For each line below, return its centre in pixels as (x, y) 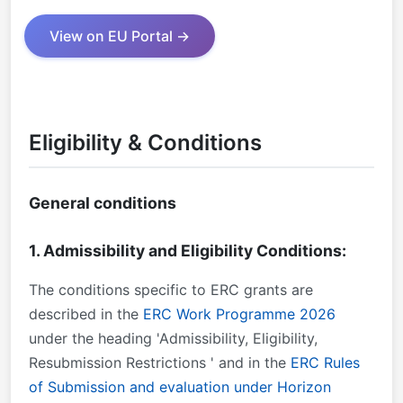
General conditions (103, 202)
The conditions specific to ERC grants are (171, 289)
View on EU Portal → (120, 36)
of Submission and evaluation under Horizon (180, 386)
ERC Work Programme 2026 (239, 313)
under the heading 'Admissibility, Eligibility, (173, 338)
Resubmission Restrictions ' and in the (160, 362)
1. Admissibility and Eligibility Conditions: (188, 250)
